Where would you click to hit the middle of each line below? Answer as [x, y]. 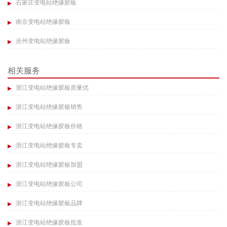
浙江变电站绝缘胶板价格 [48, 126]
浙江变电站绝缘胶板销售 [48, 107]
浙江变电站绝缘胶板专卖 [48, 146]
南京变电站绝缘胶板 [42, 22]
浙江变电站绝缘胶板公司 [48, 184]
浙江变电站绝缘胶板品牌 [48, 203]
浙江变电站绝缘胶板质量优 [51, 88]
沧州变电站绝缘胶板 [42, 41]
